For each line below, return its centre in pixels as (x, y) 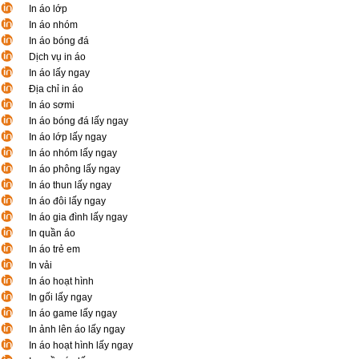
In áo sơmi (52, 105)
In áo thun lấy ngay (70, 185)
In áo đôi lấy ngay (67, 201)
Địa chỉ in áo (56, 89)
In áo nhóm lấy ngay (73, 153)
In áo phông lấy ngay (75, 169)
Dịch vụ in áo (57, 57)
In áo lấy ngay (59, 73)
